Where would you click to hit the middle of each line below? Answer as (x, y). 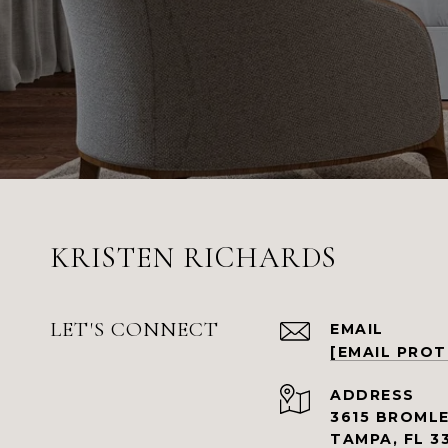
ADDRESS (372, 394)
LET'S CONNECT (134, 329)
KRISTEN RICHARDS (193, 257)
